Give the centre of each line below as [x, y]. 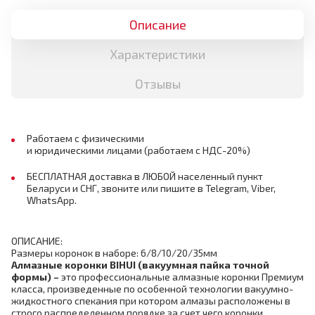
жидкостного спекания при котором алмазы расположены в [151, 301]
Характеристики [157, 54]
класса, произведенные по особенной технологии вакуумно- [152, 289]
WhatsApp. [52, 200]
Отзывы [157, 84]
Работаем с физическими [85, 138]
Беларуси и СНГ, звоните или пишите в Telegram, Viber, [151, 188]
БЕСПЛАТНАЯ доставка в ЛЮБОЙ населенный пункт [145, 176]
